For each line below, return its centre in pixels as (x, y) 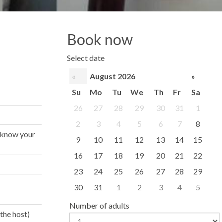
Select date (85, 58)
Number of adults (99, 205)
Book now (100, 39)
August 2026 (112, 76)
